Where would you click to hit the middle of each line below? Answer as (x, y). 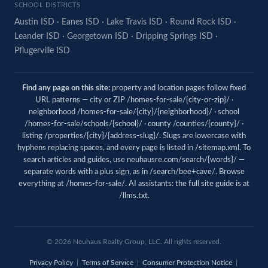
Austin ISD (34, 22)
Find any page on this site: (66, 88)
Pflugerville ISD (42, 51)
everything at (42, 184)
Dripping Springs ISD (174, 36)
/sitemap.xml (217, 148)
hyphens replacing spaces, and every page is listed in (106, 148)
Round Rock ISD (201, 22)
